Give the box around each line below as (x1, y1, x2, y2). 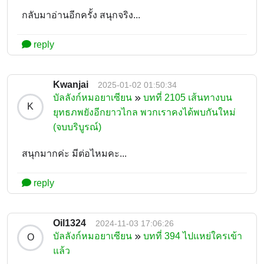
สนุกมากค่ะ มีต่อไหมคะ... (22, 148, 127, 159)
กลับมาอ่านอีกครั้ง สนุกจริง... (22, 9, 140, 20)
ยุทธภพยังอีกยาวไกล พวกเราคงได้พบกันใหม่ (53, 107, 236, 117)
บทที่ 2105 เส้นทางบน (143, 92, 232, 103)
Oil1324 (53, 217, 86, 228)
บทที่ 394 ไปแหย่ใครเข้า (143, 230, 242, 241)
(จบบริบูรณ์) (53, 121, 101, 132)
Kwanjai (53, 79, 88, 90)
